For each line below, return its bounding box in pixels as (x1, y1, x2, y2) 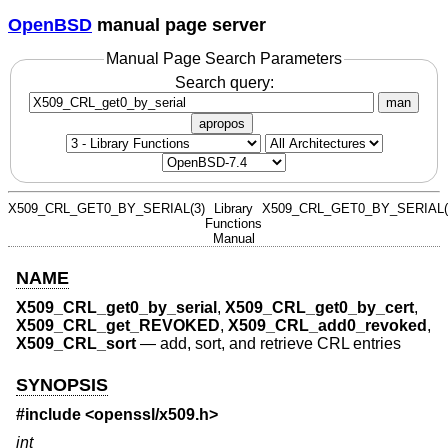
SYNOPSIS (16, 374, 108, 395)
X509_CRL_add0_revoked (228, 317, 427, 335)
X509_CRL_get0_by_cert (225, 299, 414, 317)
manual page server (92, 14, 266, 35)
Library (214, 200, 253, 216)
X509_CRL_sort (16, 335, 136, 353)
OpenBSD (8, 14, 92, 35)
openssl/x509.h (94, 406, 209, 424)
